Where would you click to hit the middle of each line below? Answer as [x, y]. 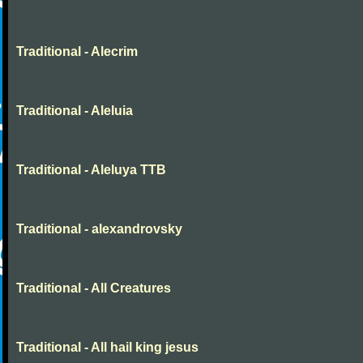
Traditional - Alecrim [77, 51]
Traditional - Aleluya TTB [91, 170]
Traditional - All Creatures [94, 288]
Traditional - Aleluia [75, 111]
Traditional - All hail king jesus [107, 347]
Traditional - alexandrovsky [99, 229]
